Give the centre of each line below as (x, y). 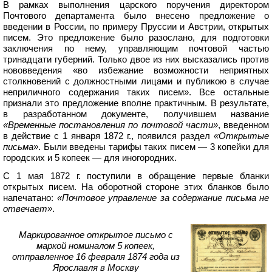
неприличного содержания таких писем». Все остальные (136, 92)
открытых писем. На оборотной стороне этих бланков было (136, 187)
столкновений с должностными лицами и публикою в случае (136, 81)
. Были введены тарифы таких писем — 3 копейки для (154, 147)
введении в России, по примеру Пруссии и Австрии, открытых (136, 27)
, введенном (243, 125)
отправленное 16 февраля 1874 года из (96, 257)
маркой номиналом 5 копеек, (96, 246)
